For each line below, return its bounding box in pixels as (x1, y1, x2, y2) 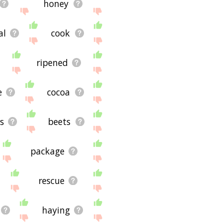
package (30, 144, 64, 157)
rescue (38, 174, 64, 186)
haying (41, 203, 70, 216)
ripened (36, 56, 68, 68)
